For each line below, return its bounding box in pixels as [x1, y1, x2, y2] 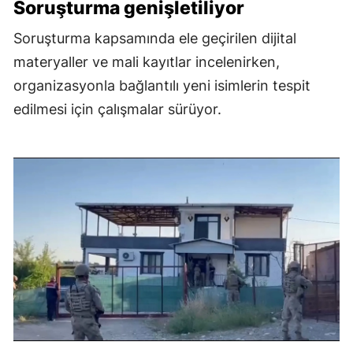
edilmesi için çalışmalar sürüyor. [13, 100, 221, 117]
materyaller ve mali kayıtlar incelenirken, [13, 53, 280, 70]
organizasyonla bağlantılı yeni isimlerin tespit [13, 76, 310, 94]
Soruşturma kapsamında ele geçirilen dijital [13, 29, 296, 46]
